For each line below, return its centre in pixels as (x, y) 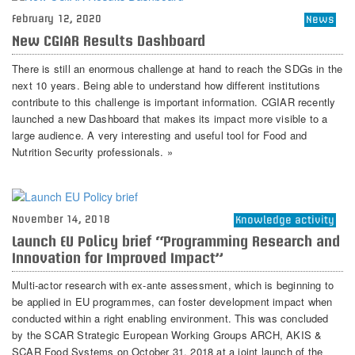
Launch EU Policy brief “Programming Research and (176, 241)
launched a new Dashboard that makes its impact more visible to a (170, 118)
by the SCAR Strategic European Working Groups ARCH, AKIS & (167, 335)
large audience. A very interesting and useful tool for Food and (160, 135)
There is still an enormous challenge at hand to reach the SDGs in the (177, 68)
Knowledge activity (285, 219)
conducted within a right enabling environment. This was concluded (170, 319)
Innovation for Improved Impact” (118, 258)
